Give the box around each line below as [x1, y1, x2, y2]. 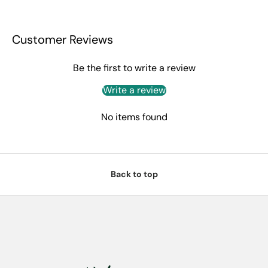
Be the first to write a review [72, 61, 196, 74]
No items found [100, 110, 167, 123]
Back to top [110, 169, 158, 180]
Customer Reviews [12, 31, 113, 47]
